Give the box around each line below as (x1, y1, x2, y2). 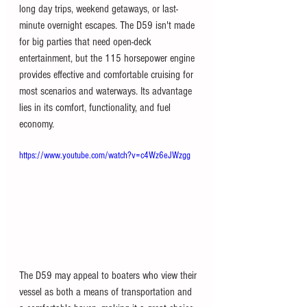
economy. (19, 118, 54, 131)
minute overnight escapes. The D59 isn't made (19, 19, 197, 32)
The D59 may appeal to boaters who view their (19, 269, 199, 282)
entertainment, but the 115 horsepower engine (19, 52, 197, 65)
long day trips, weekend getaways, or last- (19, 3, 178, 16)
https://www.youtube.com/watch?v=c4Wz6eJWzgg (19, 150, 191, 162)
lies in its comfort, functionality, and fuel (19, 101, 173, 114)
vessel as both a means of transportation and (19, 285, 195, 298)
